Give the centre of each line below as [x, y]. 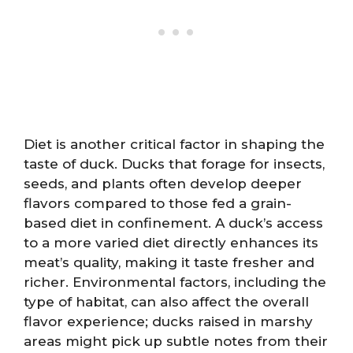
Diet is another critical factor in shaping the [174, 144]
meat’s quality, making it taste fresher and [169, 262]
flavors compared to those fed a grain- [158, 203]
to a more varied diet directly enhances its [171, 243]
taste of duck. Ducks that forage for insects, [174, 164]
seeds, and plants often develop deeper [163, 184]
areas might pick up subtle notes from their [176, 341]
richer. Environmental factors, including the [175, 282]
